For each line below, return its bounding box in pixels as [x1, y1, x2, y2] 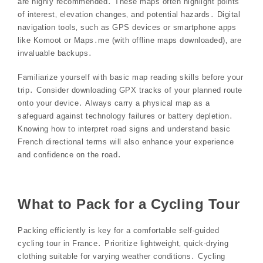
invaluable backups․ [18, 48, 93, 58]
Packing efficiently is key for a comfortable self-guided [18, 225, 219, 235]
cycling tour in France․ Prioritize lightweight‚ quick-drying [18, 238, 228, 248]
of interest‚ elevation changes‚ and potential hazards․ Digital [18, 9, 240, 19]
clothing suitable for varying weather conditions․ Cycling [18, 251, 225, 261]
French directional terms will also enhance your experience [18, 137, 234, 147]
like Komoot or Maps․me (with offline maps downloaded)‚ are [18, 35, 241, 45]
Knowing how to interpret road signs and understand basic [18, 124, 230, 134]
